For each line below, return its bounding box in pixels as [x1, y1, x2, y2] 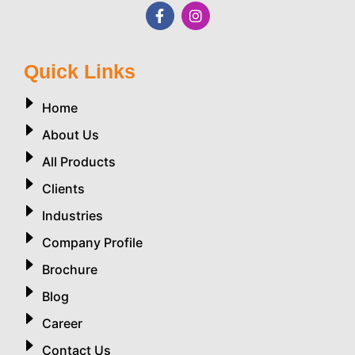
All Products [41, 154, 116, 170]
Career [41, 315, 82, 332]
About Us [41, 127, 99, 143]
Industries [41, 208, 103, 224]
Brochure [41, 261, 97, 278]
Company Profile [41, 235, 143, 251]
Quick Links [24, 60, 136, 83]
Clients [41, 181, 85, 197]
